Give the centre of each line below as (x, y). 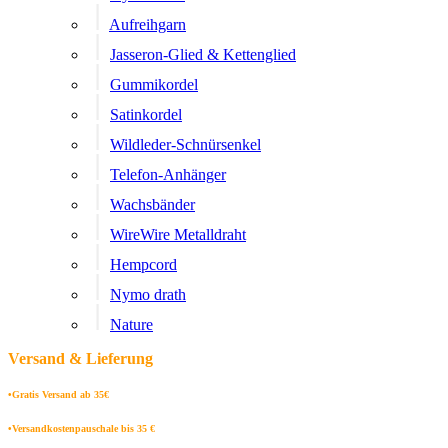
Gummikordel (154, 84)
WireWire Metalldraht (178, 234)
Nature (131, 324)
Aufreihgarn (147, 24)
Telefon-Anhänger (168, 174)
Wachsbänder (152, 204)
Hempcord (143, 264)
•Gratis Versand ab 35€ (58, 394)
